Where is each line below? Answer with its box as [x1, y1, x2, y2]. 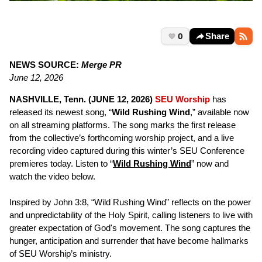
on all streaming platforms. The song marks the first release [9, 120, 236, 130]
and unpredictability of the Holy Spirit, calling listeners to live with [9, 210, 253, 220]
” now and [191, 158, 229, 169]
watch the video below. [9, 171, 95, 182]
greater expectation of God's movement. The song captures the [9, 223, 250, 233]
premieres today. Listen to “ [9, 158, 113, 169]
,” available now [190, 107, 249, 118]
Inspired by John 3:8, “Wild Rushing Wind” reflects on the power [9, 197, 251, 208]
